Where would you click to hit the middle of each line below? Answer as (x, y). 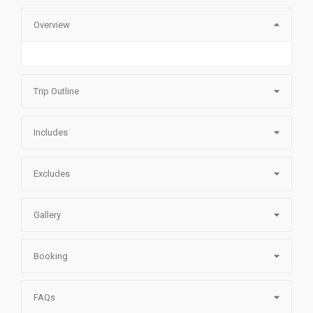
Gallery (47, 215)
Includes (51, 133)
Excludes (52, 174)
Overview (52, 25)
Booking (51, 256)
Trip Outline (56, 92)
